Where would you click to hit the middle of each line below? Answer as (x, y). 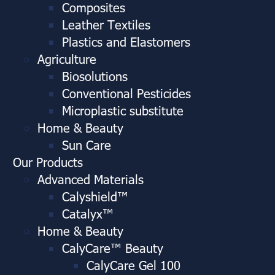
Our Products (48, 161)
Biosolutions (95, 75)
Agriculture (67, 58)
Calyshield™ (95, 196)
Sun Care (87, 144)
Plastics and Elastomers (126, 41)
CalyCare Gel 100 (134, 264)
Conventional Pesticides (126, 92)
